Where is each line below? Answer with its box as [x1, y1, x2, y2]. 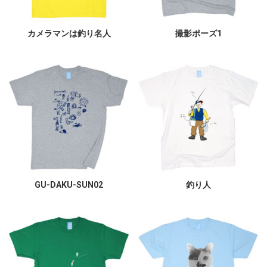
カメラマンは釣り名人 [27, 29, 111, 39]
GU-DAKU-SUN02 [35, 180, 103, 190]
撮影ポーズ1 [175, 29, 222, 39]
